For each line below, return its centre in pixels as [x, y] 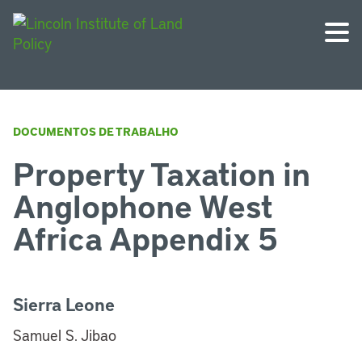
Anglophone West [143, 205]
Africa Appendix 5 [145, 238]
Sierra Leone [64, 304]
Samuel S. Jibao [65, 335]
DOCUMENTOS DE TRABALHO [96, 131]
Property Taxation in [162, 173]
